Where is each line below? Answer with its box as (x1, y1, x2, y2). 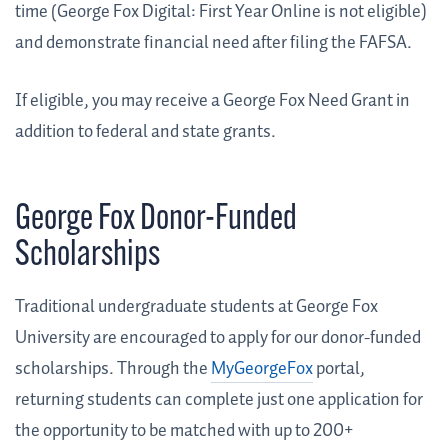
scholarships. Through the (15, 355, 211, 384)
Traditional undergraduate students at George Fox (15, 293, 378, 322)
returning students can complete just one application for (15, 386, 423, 415)
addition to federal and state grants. (15, 118, 276, 147)
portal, (313, 355, 365, 384)
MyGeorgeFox (211, 355, 313, 384)
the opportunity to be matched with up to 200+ (15, 417, 354, 446)
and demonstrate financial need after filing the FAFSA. (15, 29, 412, 58)
